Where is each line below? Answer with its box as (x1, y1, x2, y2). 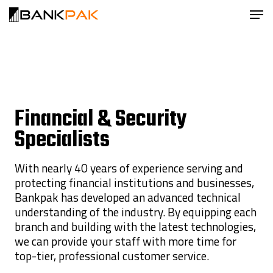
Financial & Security (15, 102, 187, 137)
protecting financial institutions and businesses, (15, 174, 254, 191)
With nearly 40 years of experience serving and (15, 159, 243, 177)
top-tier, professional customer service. (15, 247, 209, 264)
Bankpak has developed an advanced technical (15, 188, 241, 206)
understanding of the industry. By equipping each (15, 203, 257, 221)
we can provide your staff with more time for (15, 232, 236, 250)
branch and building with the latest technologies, (15, 218, 256, 235)
